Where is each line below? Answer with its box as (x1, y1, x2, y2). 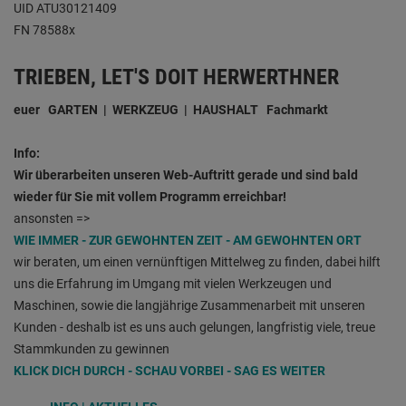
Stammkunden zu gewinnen (14, 342, 169, 357)
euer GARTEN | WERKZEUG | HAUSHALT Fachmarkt (14, 102, 328, 118)
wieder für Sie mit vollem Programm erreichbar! (14, 189, 286, 205)
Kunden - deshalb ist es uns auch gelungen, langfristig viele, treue (14, 320, 375, 335)
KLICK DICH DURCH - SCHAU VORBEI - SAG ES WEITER (14, 363, 325, 379)
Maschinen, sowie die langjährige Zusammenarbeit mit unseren (14, 298, 365, 314)
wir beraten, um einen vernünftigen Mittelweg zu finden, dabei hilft (14, 255, 381, 270)
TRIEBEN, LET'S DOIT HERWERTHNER (14, 64, 339, 91)
